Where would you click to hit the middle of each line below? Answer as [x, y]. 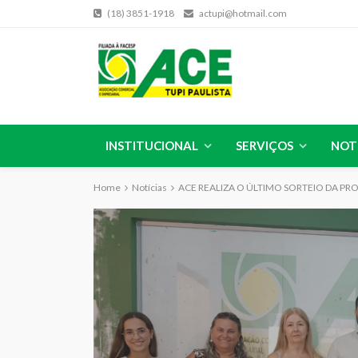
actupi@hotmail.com [243, 13]
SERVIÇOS [265, 145]
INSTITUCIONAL [152, 145]
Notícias [149, 187]
